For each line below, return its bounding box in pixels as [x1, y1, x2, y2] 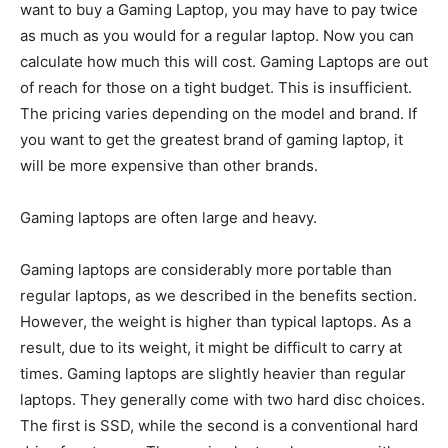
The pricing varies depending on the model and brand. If [20, 104, 417, 124]
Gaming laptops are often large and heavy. [20, 208, 317, 228]
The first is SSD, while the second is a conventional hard [20, 416, 418, 436]
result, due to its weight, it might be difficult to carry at [20, 338, 402, 358]
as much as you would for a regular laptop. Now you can [20, 26, 414, 46]
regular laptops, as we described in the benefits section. [20, 286, 417, 306]
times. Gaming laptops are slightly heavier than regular [20, 364, 406, 384]
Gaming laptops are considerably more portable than [20, 260, 392, 280]
